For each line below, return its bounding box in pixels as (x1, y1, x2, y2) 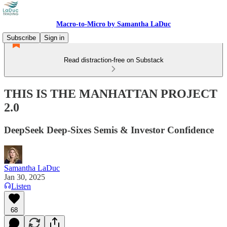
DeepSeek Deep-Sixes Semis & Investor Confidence (4, 124, 214, 135)
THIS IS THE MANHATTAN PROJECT (4, 87, 217, 100)
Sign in (44, 34, 64, 42)
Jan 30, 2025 (4, 172, 45, 181)
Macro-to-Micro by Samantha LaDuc (56, 20, 171, 28)
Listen (11, 181, 31, 191)
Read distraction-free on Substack (63, 56, 164, 64)
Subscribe (7, 34, 36, 42)
